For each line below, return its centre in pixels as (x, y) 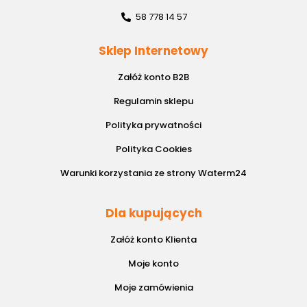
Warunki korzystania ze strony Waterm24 (153, 173)
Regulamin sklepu (153, 101)
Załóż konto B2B (153, 77)
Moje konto (153, 264)
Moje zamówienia (153, 288)
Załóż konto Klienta (153, 240)
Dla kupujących (153, 213)
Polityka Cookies (153, 149)
